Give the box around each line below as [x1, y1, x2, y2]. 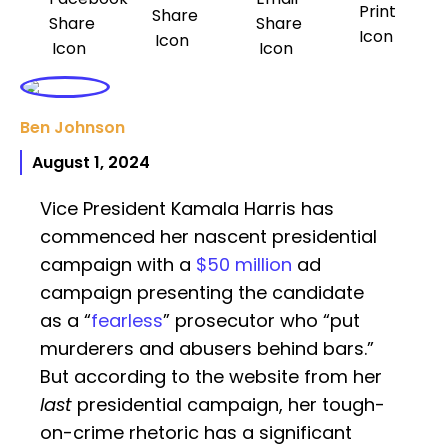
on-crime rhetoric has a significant [40, 420, 352, 446]
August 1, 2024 [32, 151, 150, 175]
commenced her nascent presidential [40, 224, 377, 250]
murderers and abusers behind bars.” [40, 336, 374, 362]
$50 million [196, 252, 292, 278]
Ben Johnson [20, 116, 125, 140]
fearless [91, 308, 163, 334]
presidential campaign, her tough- [77, 392, 385, 418]
